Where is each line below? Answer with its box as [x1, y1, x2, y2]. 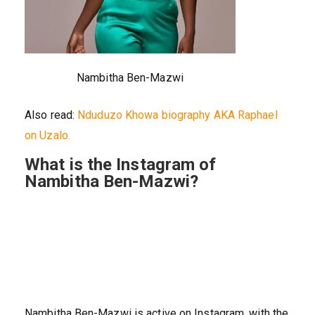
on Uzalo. [25, 129, 70, 143]
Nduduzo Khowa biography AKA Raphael [77, 108, 278, 122]
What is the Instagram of [25, 155, 217, 175]
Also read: [25, 108, 78, 122]
